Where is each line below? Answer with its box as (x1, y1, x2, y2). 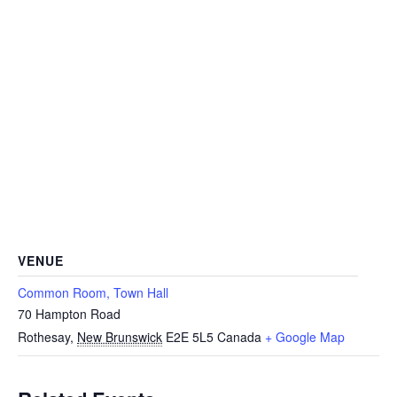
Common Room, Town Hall (18, 284, 168, 301)
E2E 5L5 (166, 328, 214, 346)
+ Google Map (265, 328, 345, 346)
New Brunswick (77, 328, 162, 346)
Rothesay (18, 328, 70, 346)
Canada (217, 328, 261, 346)
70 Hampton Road (18, 305, 121, 323)
